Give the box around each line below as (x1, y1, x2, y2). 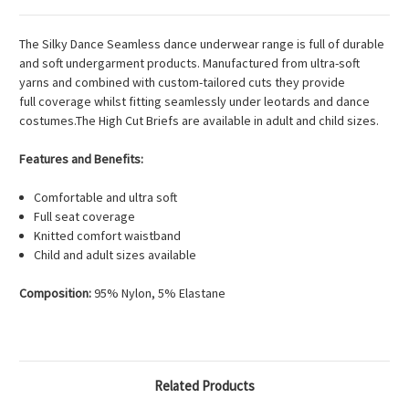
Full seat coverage (34, 208, 136, 225)
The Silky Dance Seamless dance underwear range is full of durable (19, 36, 384, 53)
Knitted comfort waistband (34, 227, 182, 245)
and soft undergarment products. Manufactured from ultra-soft (19, 55, 360, 72)
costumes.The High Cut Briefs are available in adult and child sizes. (19, 112, 379, 130)
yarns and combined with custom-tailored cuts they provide (19, 74, 345, 91)
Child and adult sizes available (34, 246, 197, 264)
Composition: (19, 285, 91, 302)
